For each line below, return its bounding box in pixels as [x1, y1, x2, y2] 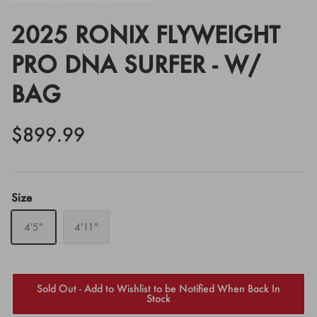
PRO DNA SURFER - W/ [11, 49, 260, 79]
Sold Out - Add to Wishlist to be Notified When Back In [37, 282, 280, 296]
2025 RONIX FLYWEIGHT [11, 19, 279, 49]
